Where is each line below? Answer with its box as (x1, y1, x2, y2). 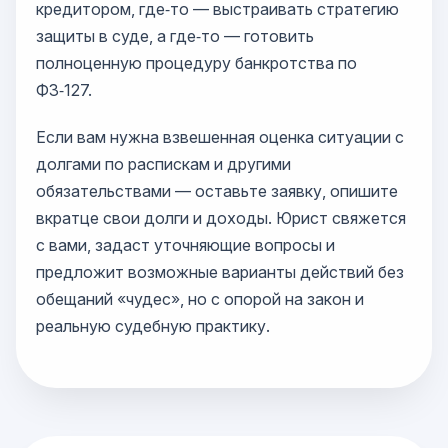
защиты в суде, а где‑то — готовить (36, 26, 314, 46)
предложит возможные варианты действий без (36, 262, 404, 282)
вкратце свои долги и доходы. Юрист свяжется (36, 208, 406, 228)
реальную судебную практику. (36, 316, 270, 336)
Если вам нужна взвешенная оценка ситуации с (36, 127, 404, 147)
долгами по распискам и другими (36, 154, 291, 174)
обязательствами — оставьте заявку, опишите (36, 181, 398, 201)
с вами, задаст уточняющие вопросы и (36, 235, 335, 255)
